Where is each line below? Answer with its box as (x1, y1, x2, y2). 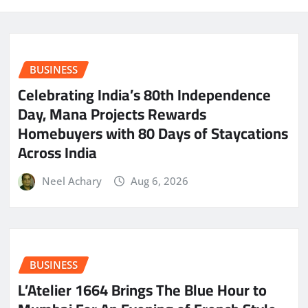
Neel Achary (41, 173, 102, 188)
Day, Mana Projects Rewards (18, 99, 206, 129)
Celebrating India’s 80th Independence (18, 80, 271, 109)
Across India (18, 137, 97, 167)
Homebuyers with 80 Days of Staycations (18, 118, 288, 148)
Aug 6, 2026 (131, 173, 189, 188)
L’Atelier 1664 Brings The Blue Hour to (18, 275, 267, 305)
